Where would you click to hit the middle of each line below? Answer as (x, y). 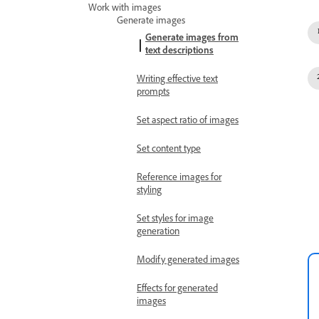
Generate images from (192, 39)
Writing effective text (177, 80)
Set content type (169, 150)
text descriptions (179, 52)
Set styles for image (175, 220)
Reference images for (179, 179)
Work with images (125, 9)
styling (149, 192)
